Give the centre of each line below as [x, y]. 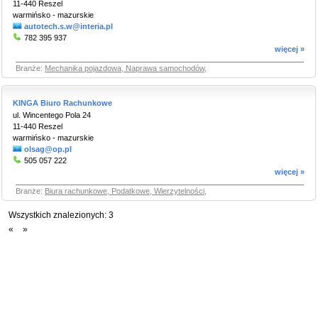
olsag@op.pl [48, 149]
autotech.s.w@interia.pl [68, 26]
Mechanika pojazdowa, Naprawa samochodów [125, 68]
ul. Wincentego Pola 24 [52, 115]
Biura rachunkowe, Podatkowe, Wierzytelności [125, 191]
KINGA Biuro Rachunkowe [62, 103]
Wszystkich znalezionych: [57, 215]
